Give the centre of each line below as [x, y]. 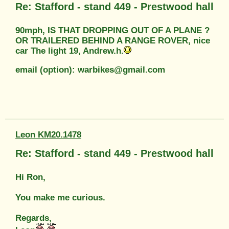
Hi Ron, [30, 177]
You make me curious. [60, 197]
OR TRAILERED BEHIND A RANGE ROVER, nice [113, 40]
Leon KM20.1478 [48, 134]
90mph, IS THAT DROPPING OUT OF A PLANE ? [112, 30]
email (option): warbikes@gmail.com [90, 70]
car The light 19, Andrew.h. [70, 51]
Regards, [33, 218]
